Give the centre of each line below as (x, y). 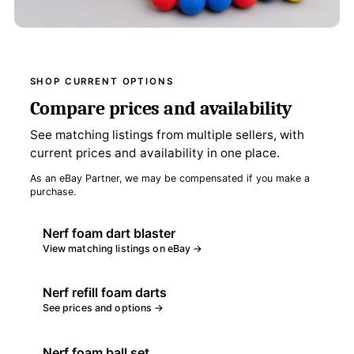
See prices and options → (103, 308)
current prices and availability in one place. (154, 153)
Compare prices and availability (161, 108)
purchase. (53, 191)
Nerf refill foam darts (104, 293)
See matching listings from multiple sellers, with (167, 134)
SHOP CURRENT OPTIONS (102, 81)
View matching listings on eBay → (122, 248)
